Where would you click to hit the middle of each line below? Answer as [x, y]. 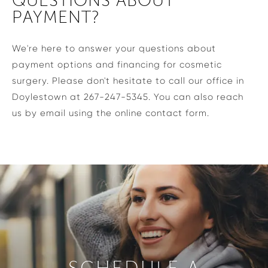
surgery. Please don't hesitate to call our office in [128, 80]
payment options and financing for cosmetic [117, 64]
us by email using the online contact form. [111, 113]
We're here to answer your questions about [114, 48]
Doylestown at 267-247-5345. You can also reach [128, 97]
